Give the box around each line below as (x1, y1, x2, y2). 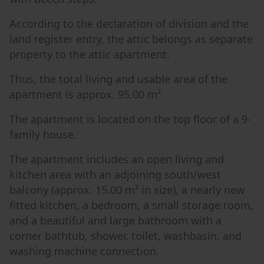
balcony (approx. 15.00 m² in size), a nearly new (9, 183, 245, 197)
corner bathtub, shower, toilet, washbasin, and (9, 229, 242, 243)
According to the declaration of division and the (9, 16, 249, 31)
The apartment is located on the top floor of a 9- (9, 112, 251, 126)
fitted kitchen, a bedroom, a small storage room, (9, 198, 253, 212)
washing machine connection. (9, 244, 159, 258)
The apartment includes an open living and (9, 152, 224, 166)
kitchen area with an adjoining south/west (9, 167, 221, 181)
